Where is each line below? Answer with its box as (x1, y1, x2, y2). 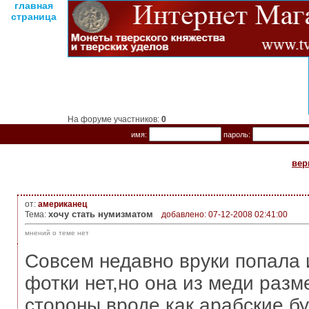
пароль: (221, 130, 252, 139)
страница (11, 11, 57, 22)
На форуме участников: (68, 114, 161, 124)
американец (37, 199, 87, 209)
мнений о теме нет (24, 229, 89, 237)
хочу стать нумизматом (48, 209, 153, 219)
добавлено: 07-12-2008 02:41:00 (161, 210, 288, 219)
